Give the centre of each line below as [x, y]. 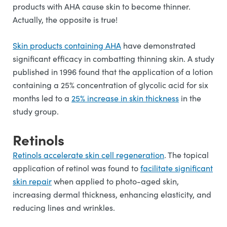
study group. [37, 111]
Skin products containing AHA [67, 45]
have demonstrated [158, 45]
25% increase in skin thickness [125, 98]
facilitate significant [177, 168]
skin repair [32, 181]
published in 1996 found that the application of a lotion [113, 72]
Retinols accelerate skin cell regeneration [88, 155]
